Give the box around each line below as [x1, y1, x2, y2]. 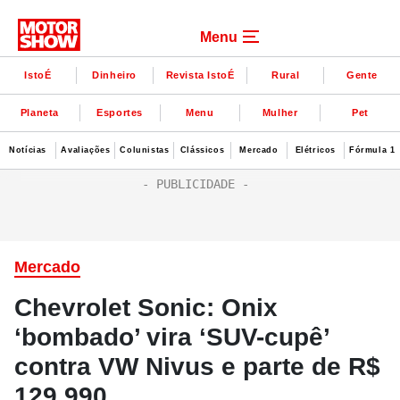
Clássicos [179, 145, 225, 154]
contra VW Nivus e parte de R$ [14, 353, 380, 380]
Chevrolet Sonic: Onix [14, 294, 278, 321]
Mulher [262, 106, 298, 118]
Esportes [96, 106, 144, 118]
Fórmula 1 [349, 145, 396, 154]
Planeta [20, 106, 59, 118]
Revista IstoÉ [165, 69, 235, 80]
